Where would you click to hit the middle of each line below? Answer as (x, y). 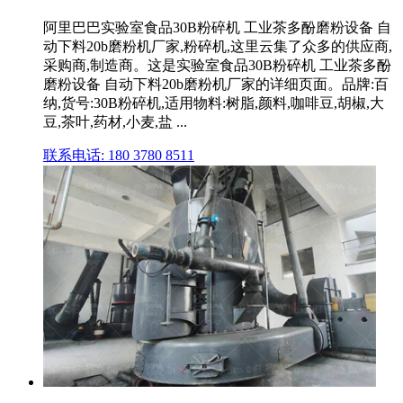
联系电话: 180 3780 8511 (119, 156)
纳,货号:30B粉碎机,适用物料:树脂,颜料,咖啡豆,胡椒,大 (214, 103)
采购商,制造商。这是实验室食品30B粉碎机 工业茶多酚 (217, 66)
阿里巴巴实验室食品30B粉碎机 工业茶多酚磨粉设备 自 (217, 28)
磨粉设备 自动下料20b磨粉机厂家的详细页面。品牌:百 (216, 85)
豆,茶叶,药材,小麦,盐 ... (115, 122)
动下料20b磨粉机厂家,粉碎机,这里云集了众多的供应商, (218, 47)
